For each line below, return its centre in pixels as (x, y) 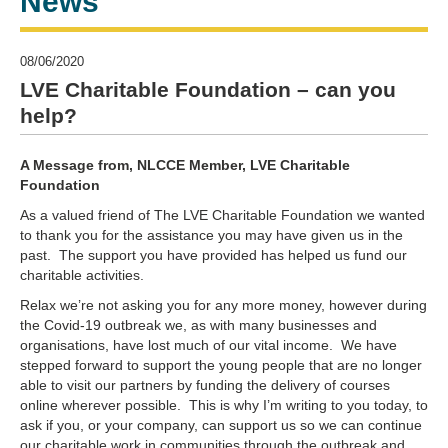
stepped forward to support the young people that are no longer (221, 365)
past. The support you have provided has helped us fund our (213, 255)
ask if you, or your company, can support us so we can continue (221, 425)
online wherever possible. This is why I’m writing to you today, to (224, 405)
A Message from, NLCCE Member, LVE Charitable (185, 165)
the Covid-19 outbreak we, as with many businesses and (198, 325)
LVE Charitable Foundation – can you (208, 89)
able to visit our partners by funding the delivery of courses (205, 385)
